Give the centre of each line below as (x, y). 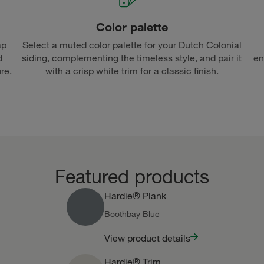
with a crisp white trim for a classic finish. (132, 71)
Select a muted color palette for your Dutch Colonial (132, 45)
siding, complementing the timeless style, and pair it (132, 58)
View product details (147, 238)
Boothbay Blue (132, 214)
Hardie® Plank (135, 196)
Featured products (132, 176)
